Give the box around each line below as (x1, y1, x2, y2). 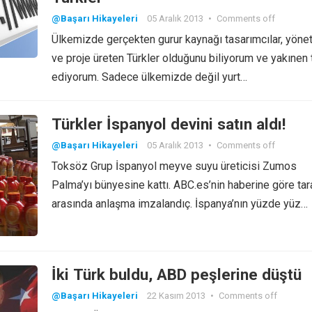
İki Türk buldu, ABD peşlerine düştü (52, 265, 302, 284)
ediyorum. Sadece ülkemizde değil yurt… (52, 70, 247, 84)
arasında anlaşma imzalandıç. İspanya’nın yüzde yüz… (52, 196, 308, 210)
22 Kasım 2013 (147, 290, 205, 302)
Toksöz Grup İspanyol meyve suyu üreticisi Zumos (52, 159, 297, 173)
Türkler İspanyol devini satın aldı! (52, 114, 286, 133)
